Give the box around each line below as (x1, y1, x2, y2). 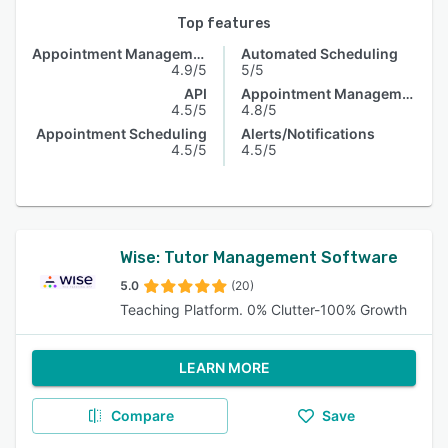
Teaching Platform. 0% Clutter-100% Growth (120, 301, 407, 318)
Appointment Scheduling (36, 125, 207, 142)
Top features (177, 15, 271, 32)
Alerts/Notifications (241, 125, 375, 142)
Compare (110, 407, 174, 424)
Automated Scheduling (241, 45, 398, 62)
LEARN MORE (178, 359, 270, 376)
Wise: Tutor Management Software (120, 248, 398, 267)
